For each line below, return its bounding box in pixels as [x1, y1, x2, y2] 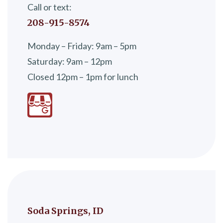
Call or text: [27, 1, 72, 12]
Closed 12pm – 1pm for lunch [27, 71, 138, 82]
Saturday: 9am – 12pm [27, 55, 112, 67]
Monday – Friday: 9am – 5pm [27, 40, 136, 51]
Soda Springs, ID [27, 205, 104, 217]
